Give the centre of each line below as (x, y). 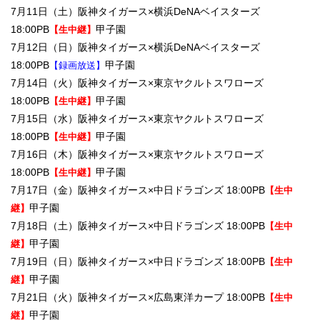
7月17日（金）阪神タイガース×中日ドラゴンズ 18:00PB (138, 190)
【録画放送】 (77, 66)
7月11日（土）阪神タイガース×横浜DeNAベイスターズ (135, 12)
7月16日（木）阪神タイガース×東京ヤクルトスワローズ (137, 155)
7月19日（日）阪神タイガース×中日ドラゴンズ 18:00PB (138, 262)
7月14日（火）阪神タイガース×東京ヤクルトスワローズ (137, 83)
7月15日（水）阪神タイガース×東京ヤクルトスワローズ (137, 119)
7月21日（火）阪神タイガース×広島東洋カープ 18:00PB (138, 297)
